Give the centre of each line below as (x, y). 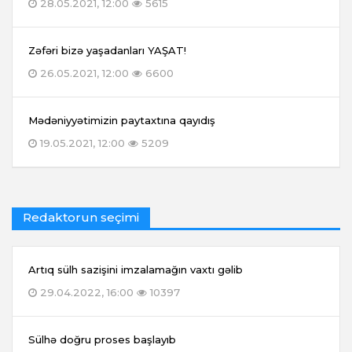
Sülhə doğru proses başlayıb (102, 340)
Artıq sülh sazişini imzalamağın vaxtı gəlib (136, 270)
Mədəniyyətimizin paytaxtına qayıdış (122, 121)
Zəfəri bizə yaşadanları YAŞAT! (107, 51)
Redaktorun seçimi (81, 218)
